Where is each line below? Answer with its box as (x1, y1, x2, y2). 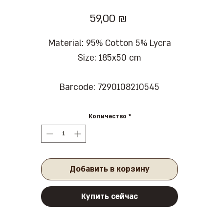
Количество (88, 112, 127, 121)
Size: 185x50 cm (78, 52, 141, 64)
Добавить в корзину (69, 164, 150, 175)
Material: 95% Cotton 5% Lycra (48, 38, 171, 49)
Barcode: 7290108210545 (60, 82, 159, 93)
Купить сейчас (81, 191, 138, 202)
